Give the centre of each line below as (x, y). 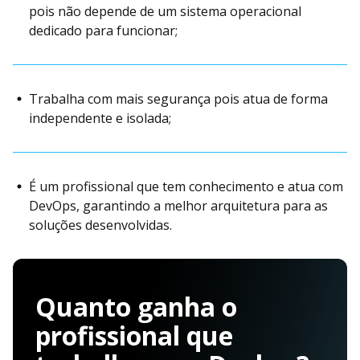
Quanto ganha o (136, 307)
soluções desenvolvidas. (100, 225)
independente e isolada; (100, 118)
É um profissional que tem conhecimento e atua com (186, 186)
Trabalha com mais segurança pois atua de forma (178, 98)
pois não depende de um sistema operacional (165, 11)
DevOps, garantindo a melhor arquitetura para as (178, 205)
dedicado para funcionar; (103, 30)
